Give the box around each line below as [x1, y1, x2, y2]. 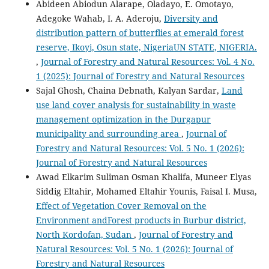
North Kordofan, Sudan [35, 229, 134, 241]
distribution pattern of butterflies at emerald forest [35, 27, 244, 39]
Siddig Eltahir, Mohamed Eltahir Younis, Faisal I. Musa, [35, 186, 257, 198]
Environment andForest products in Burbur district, [35, 214, 246, 226]
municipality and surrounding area [35, 128, 181, 140]
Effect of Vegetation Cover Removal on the [35, 200, 207, 212]
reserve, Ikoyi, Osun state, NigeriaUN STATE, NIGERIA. [35, 41, 257, 53]
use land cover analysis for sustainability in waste [35, 99, 236, 111]
